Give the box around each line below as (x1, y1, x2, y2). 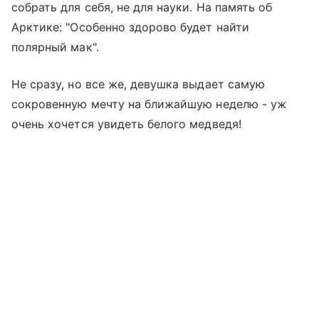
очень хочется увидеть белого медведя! (11, 116, 241, 131)
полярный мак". (11, 39, 99, 54)
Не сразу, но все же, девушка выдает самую (11, 76, 265, 91)
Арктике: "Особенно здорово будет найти (11, 19, 249, 34)
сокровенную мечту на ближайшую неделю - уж (11, 96, 287, 111)
